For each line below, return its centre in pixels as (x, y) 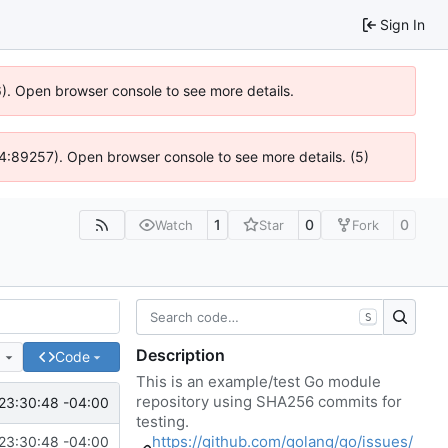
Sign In (402, 24)
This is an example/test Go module (258, 381)
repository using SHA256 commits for (269, 401)
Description (180, 354)
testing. (162, 421)
